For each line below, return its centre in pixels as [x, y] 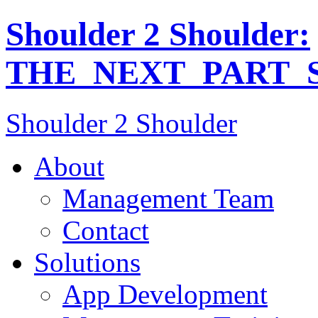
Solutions [87, 262]
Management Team [168, 198]
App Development [165, 294]
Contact [106, 230]
